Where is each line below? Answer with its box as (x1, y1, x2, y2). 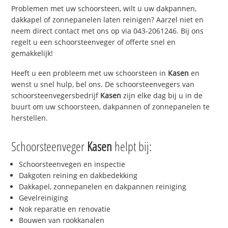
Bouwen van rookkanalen (19, 215, 105, 225)
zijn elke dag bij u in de (121, 91, 203, 101)
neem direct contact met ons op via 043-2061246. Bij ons (11, 26, 204, 36)
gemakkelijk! (11, 48, 53, 59)
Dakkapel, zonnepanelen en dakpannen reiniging (19, 181, 187, 191)
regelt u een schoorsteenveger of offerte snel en (11, 37, 176, 47)
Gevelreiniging (19, 192, 69, 203)
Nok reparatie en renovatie (19, 204, 111, 214)
